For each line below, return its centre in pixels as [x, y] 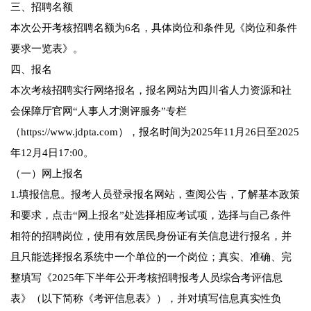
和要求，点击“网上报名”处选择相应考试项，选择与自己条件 [151, 216]
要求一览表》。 [47, 49]
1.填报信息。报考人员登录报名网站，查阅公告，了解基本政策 [155, 195]
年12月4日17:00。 [52, 153]
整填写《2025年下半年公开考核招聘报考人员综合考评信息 [146, 278]
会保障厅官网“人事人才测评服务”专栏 [99, 111]
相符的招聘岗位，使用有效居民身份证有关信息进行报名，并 [151, 236]
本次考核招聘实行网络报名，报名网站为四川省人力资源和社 [151, 91]
